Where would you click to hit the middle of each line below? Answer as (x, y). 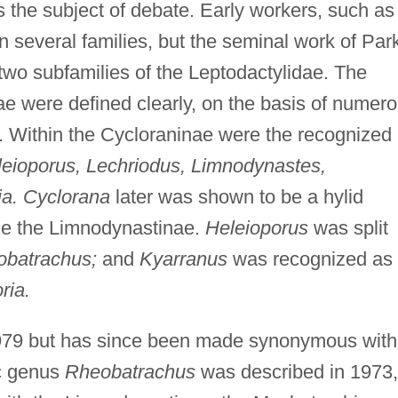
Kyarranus (183, 259)
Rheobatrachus (130, 371)
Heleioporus (256, 227)
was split (348, 227)
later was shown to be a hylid (236, 196)
